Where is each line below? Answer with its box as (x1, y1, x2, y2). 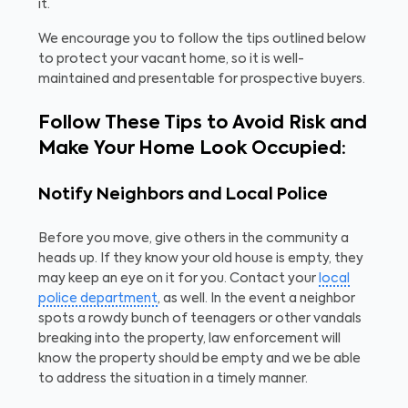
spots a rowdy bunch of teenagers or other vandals (38, 312, 362, 325)
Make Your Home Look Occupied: (38, 140, 346, 158)
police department (38, 292, 158, 305)
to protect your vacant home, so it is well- (38, 53, 304, 66)
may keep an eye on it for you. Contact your (38, 272, 319, 285)
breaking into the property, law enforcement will (38, 332, 341, 345)
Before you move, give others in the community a (38, 232, 349, 245)
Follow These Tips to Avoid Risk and (38, 115, 367, 133)
